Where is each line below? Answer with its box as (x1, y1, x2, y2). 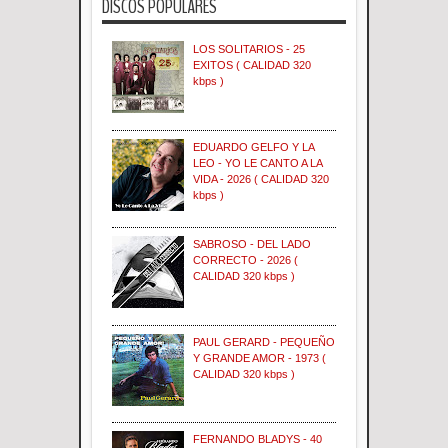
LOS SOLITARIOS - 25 (193, 43, 306, 56)
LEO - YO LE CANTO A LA (193, 156, 323, 169)
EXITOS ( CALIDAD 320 (193, 59, 312, 72)
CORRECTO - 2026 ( (193, 254, 299, 267)
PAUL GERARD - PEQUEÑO (193, 335, 336, 348)
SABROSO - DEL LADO (193, 238, 312, 251)
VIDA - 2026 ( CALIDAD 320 (193, 172, 330, 185)
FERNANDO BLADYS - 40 (193, 432, 323, 445)
